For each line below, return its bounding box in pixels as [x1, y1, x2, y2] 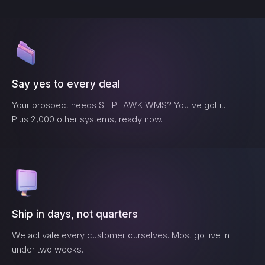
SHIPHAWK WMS [99, 99, 167, 111]
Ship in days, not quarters [12, 208, 138, 220]
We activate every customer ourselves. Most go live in [12, 230, 230, 241]
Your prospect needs [12, 99, 99, 111]
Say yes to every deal [12, 78, 120, 90]
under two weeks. [12, 244, 83, 255]
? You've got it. [167, 99, 225, 111]
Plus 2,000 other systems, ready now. [12, 114, 163, 125]
